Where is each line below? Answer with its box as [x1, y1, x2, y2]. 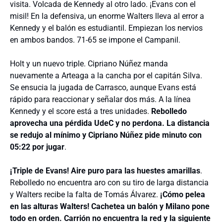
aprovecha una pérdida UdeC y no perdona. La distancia [10, 118, 210, 128]
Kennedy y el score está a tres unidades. [10, 106, 151, 116]
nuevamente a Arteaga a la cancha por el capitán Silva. [10, 70, 202, 80]
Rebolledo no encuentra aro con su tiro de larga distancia [10, 177, 209, 187]
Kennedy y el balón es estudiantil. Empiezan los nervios [10, 23, 203, 33]
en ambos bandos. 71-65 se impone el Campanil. [10, 35, 180, 45]
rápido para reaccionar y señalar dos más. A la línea [10, 94, 191, 104]
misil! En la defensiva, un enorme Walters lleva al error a [10, 11, 204, 21]
